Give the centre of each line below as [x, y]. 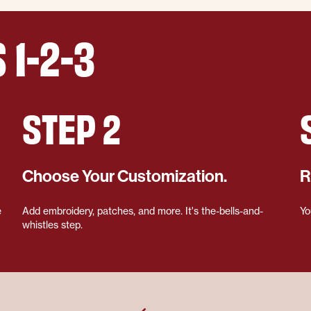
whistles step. [52, 224]
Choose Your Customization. [125, 176]
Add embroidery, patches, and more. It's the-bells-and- [143, 210]
